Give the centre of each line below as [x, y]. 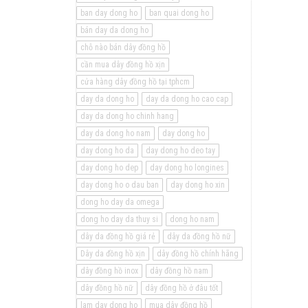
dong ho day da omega [120, 202]
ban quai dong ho [179, 13]
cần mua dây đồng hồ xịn [123, 65]
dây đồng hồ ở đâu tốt [181, 288]
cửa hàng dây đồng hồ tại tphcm [135, 82]
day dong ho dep [109, 168]
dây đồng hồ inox [109, 271]
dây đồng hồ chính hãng [198, 254]
